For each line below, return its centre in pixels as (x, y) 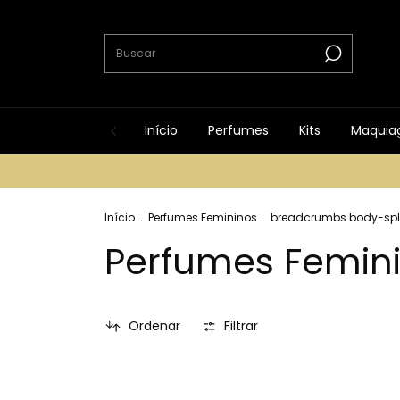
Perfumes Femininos (203, 217)
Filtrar (242, 326)
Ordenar (154, 326)
